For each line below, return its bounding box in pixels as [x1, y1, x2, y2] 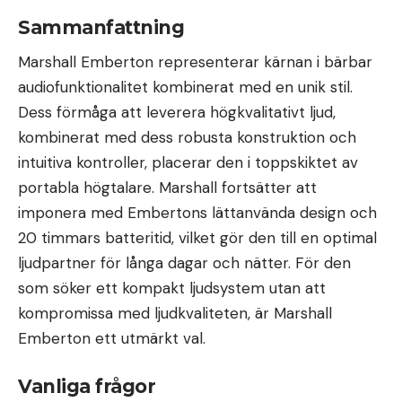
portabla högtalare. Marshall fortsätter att [18, 178, 317, 198]
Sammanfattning [18, 15, 184, 39]
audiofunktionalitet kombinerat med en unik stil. [18, 77, 353, 98]
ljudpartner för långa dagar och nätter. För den [18, 253, 351, 274]
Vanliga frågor [18, 374, 155, 398]
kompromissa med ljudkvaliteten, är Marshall [18, 303, 332, 324]
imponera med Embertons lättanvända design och [18, 203, 377, 223]
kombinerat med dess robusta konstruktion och [18, 127, 356, 148]
